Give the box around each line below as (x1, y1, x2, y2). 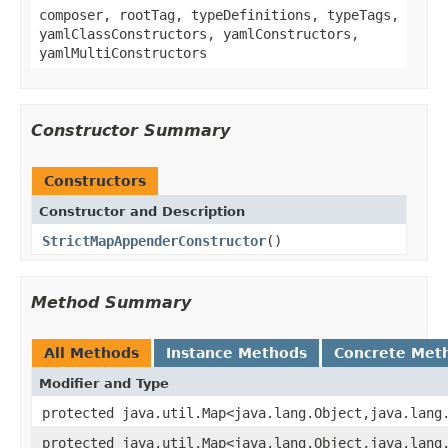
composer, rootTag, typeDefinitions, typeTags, (39, 6, 399, 23)
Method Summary (31, 292, 191, 312)
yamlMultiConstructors (39, 44, 207, 61)
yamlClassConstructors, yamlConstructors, (39, 25, 359, 42)
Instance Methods (166, 344, 307, 361)
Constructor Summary (31, 120, 230, 140)
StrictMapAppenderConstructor (42, 232, 266, 249)
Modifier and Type (39, 375, 169, 391)
